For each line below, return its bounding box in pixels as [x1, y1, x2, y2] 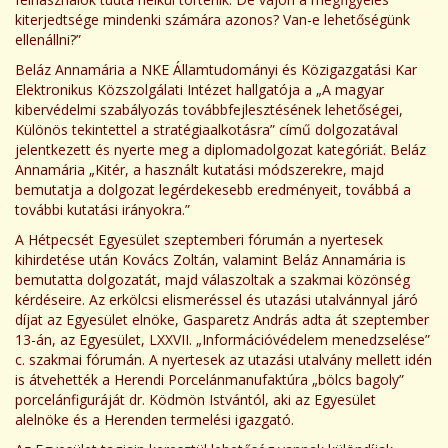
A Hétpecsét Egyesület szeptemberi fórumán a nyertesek [15, 230, 383, 249]
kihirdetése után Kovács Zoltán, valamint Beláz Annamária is [15, 250, 406, 269]
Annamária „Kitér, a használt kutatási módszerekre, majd [15, 160, 384, 179]
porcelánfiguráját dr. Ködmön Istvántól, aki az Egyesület [15, 390, 376, 409]
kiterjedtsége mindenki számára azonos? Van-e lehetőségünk [15, 10, 410, 29]
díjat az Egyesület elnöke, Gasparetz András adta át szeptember [15, 310, 429, 329]
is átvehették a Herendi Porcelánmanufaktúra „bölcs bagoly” [15, 370, 404, 389]
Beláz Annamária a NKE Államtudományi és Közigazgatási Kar [15, 60, 417, 79]
